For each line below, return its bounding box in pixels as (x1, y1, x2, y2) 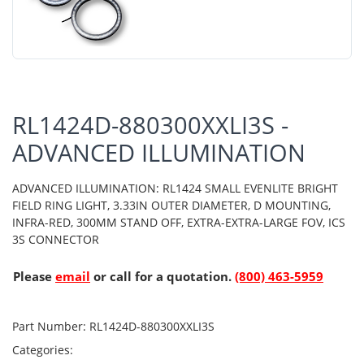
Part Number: (12, 318, 86, 334)
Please (13, 267, 55, 284)
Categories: (12, 341, 76, 357)
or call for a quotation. (90, 267, 235, 284)
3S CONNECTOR (12, 231, 99, 247)
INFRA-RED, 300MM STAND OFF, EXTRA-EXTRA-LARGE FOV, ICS (12, 214, 345, 230)
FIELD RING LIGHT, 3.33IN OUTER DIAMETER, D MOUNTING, (12, 197, 331, 213)
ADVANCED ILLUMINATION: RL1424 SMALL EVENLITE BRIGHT (12, 180, 338, 196)
